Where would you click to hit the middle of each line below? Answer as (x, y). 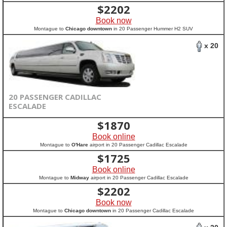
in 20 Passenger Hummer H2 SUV (153, 29)
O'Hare (80, 145)
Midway (80, 178)
